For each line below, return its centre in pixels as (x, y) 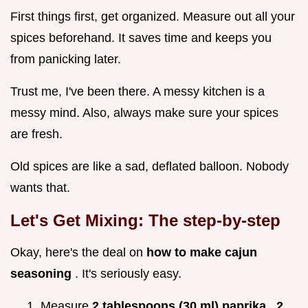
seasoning (43, 273)
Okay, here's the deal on (78, 252)
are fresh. (36, 134)
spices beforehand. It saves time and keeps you (141, 37)
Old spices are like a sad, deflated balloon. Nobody (150, 166)
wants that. (40, 187)
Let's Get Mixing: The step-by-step (145, 220)
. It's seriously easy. (128, 273)
